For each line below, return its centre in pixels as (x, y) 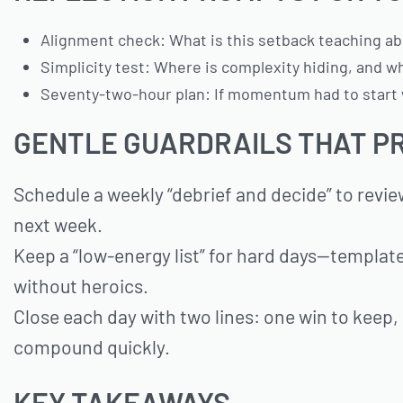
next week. (58, 225)
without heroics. (81, 286)
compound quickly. (92, 347)
